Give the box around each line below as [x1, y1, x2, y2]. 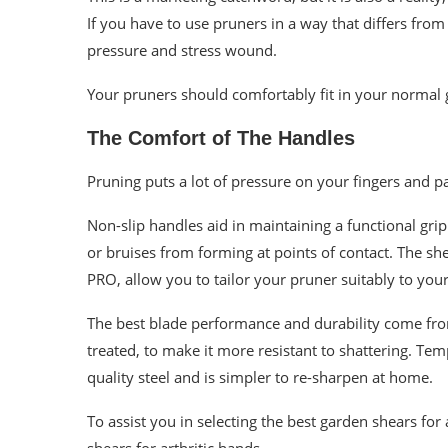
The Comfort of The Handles [87, 126, 355, 149]
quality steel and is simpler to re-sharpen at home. [87, 366, 433, 387]
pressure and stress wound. [87, 39, 277, 60]
